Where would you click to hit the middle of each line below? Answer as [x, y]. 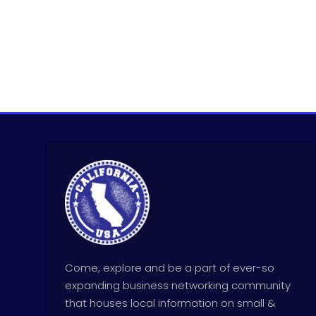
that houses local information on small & [171, 303]
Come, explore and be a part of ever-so [170, 268]
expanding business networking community [178, 286]
